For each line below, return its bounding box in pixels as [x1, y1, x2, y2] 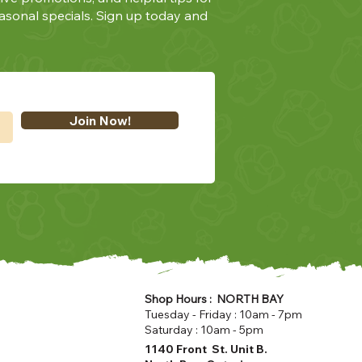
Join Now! [69, 112, 131, 129]
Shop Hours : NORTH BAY [145, 292, 284, 307]
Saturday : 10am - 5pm [145, 322, 264, 338]
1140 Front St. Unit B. [145, 342, 268, 357]
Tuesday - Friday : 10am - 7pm [145, 307, 303, 322]
